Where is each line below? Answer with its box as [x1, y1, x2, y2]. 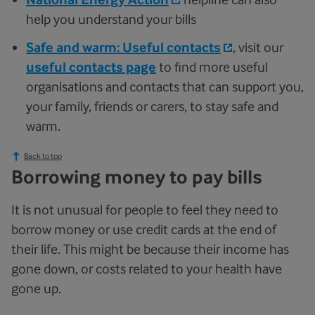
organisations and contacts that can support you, [26, 79, 304, 94]
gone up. [11, 281, 61, 296]
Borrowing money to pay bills [11, 165, 262, 188]
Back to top [24, 151, 62, 161]
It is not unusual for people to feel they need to [11, 202, 278, 217]
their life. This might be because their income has [11, 241, 289, 257]
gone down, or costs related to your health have [11, 261, 282, 276]
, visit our [233, 39, 283, 55]
